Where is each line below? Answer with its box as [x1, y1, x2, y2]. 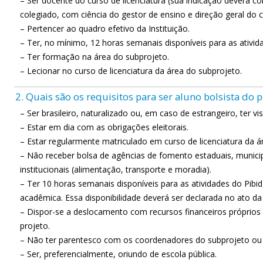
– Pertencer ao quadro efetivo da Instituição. [20, 23, 190, 34]
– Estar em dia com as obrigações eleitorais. [20, 122, 188, 133]
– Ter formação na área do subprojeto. [20, 51, 169, 62]
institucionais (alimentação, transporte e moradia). [20, 164, 211, 175]
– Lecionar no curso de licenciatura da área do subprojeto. [20, 65, 242, 76]
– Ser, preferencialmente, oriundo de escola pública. [20, 248, 217, 259]
